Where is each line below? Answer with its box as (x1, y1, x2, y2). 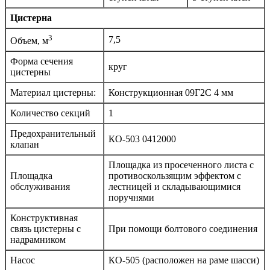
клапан (10, 139, 39, 149)
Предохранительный (10, 128, 96, 139)
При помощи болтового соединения (108, 223, 257, 234)
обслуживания (10, 181, 70, 192)
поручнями (108, 192, 154, 202)
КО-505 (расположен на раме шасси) (108, 254, 259, 265)
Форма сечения (10, 55, 73, 66)
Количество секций (10, 107, 90, 118)
